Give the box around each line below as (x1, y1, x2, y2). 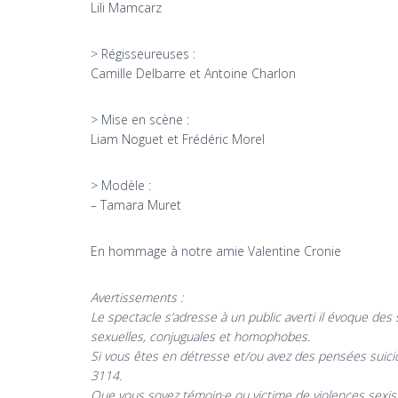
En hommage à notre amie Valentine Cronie (91, 243, 341, 260)
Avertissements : (91, 289, 183, 306)
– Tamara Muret (91, 196, 181, 214)
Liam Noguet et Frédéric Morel (91, 131, 265, 148)
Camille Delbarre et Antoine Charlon (91, 65, 296, 83)
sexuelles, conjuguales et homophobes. (91, 328, 310, 346)
